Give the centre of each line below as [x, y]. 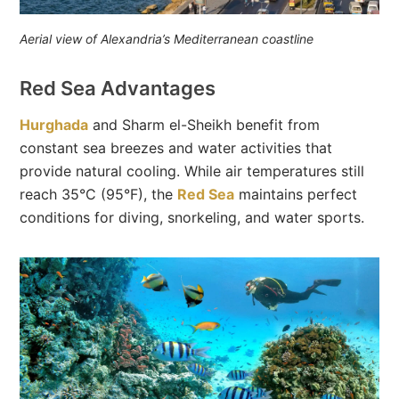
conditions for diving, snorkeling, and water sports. [192, 217]
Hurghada [54, 124]
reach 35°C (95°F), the [99, 194]
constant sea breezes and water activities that [176, 147]
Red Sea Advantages [118, 88]
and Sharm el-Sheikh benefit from [204, 124]
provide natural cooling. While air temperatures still [192, 171]
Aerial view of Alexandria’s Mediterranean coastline [167, 38]
